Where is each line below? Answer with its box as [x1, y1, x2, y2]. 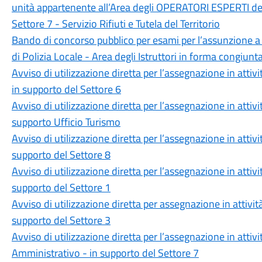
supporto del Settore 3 [11, 212, 111, 228]
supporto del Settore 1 [11, 180, 111, 195]
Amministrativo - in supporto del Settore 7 [11, 245, 199, 261]
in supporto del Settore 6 [11, 81, 121, 97]
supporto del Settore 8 [11, 147, 111, 163]
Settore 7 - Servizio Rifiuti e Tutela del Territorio [11, 16, 220, 32]
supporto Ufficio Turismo [11, 114, 120, 130]
